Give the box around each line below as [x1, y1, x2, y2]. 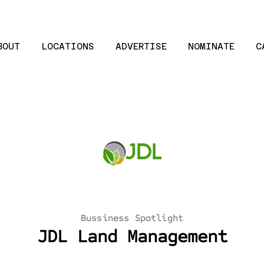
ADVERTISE [115, 41, 167, 51]
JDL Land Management [37, 226, 227, 247]
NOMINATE [188, 41, 235, 51]
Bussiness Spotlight [80, 212, 184, 223]
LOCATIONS [41, 41, 94, 51]
